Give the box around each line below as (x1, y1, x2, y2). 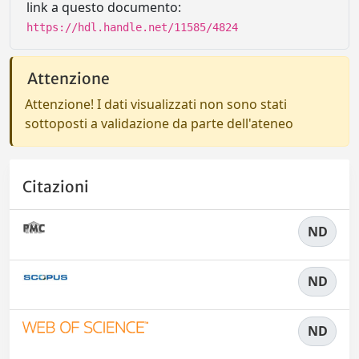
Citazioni (22, 177, 89, 197)
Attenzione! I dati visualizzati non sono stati (25, 95, 287, 113)
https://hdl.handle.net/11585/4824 (26, 21, 238, 34)
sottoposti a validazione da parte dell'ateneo (25, 115, 293, 132)
